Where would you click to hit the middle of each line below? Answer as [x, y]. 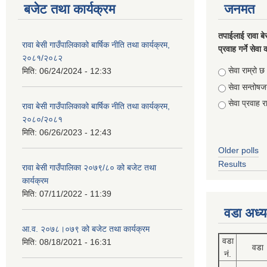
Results [232, 164]
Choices [235, 70]
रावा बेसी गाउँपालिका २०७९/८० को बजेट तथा [89, 167]
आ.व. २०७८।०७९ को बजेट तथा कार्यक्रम [86, 229]
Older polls [238, 150]
